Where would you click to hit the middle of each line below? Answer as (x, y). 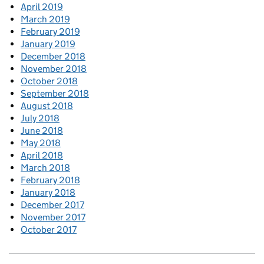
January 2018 (48, 192)
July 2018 (40, 118)
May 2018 (41, 143)
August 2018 (47, 105)
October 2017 (49, 229)
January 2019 (48, 44)
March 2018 (45, 167)
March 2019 (45, 19)
